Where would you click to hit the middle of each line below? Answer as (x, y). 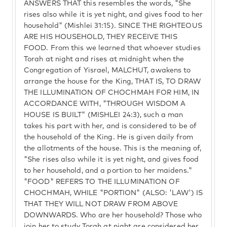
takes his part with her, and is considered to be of (110, 126)
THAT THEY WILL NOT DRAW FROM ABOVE (101, 204)
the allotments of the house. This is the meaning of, (113, 148)
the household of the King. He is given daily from (108, 137)
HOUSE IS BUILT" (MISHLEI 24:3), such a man (104, 115)
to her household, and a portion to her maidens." (108, 171)
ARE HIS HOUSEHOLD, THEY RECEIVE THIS (101, 37)
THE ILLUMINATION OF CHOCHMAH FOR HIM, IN (112, 93)
